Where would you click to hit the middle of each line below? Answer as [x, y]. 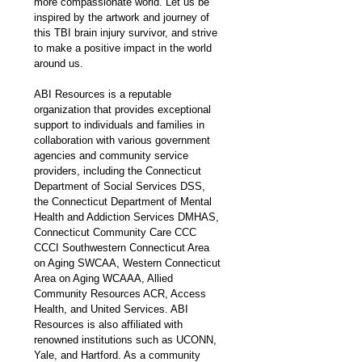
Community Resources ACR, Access [122, 293]
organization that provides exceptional [124, 109]
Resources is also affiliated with [110, 324]
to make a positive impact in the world [124, 48]
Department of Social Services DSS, [121, 186]
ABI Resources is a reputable [104, 94]
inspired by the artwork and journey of [123, 17]
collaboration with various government [124, 140]
